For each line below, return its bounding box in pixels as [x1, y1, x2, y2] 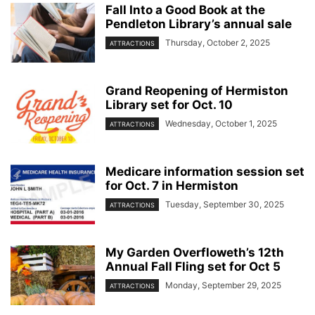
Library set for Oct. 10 [105, 97, 233, 112]
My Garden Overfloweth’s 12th [105, 245, 284, 259]
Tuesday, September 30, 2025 [165, 198, 284, 210]
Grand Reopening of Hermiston [105, 83, 288, 98]
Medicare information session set [105, 164, 304, 179]
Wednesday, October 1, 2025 [165, 117, 277, 129]
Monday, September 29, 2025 [165, 279, 281, 290]
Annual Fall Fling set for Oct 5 [105, 259, 281, 274]
